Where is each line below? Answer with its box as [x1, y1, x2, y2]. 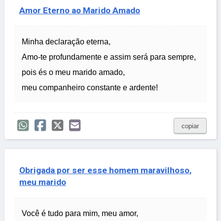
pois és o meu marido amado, [22, 68, 125, 77]
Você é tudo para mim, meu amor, [22, 209, 138, 218]
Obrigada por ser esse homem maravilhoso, [19, 165, 191, 176]
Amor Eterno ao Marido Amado [19, 5, 140, 16]
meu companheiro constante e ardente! [22, 83, 158, 92]
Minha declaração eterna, [22, 37, 110, 46]
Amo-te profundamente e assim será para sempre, [22, 53, 196, 62]
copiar [182, 122, 199, 130]
